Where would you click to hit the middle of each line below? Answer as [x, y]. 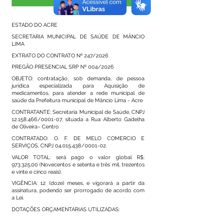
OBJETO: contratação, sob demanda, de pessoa [78, 79]
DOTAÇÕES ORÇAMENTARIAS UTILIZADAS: [66, 210]
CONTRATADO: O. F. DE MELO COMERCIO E [78, 138]
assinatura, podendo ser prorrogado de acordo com [78, 191]
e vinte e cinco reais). [37, 172]
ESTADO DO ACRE [35, 25]
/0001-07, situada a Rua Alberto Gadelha [91, 119]
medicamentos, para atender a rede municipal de [78, 93]
